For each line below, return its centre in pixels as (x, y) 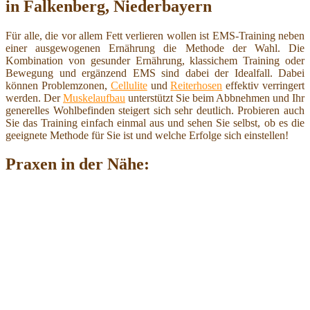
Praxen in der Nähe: (77, 164)
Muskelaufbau (94, 98)
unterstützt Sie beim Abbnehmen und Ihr (215, 98)
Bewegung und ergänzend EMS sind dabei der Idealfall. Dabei (155, 73)
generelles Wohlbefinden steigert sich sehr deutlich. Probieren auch (155, 110)
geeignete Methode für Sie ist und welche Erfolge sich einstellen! (147, 135)
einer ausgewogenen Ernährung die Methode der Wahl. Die (155, 48)
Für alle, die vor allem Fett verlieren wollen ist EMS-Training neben (155, 35)
